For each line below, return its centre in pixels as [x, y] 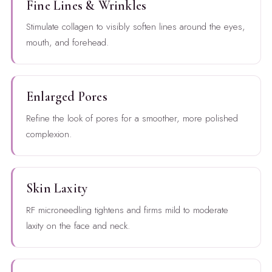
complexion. [49, 134]
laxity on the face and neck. [78, 226]
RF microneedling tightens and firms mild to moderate [127, 210]
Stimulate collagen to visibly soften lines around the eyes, [135, 27]
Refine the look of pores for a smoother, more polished [132, 119]
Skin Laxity [57, 189]
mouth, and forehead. [67, 43]
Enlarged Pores [66, 97]
